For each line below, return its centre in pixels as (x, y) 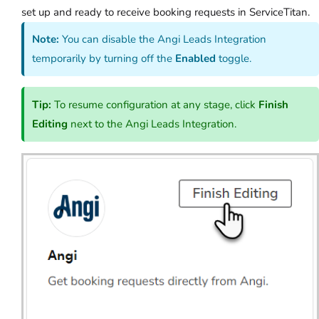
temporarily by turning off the (104, 59)
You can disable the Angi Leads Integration (163, 40)
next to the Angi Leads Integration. (152, 124)
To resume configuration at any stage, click (155, 104)
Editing (50, 124)
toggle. (235, 59)
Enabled (197, 59)
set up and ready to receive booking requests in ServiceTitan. (166, 12)
